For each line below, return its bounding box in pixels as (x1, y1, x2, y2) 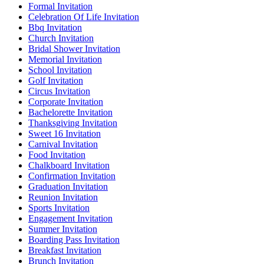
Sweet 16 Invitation (28, 128, 101, 139)
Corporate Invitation (28, 97, 103, 107)
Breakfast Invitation (28, 245, 101, 256)
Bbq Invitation (28, 22, 82, 33)
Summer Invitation (28, 224, 97, 235)
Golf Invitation (28, 75, 83, 86)
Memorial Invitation (28, 54, 102, 65)
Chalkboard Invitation (28, 160, 110, 171)
